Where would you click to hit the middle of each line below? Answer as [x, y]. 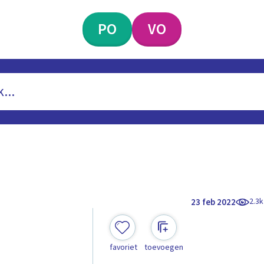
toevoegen [164, 248]
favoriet [123, 248]
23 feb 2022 [214, 202]
